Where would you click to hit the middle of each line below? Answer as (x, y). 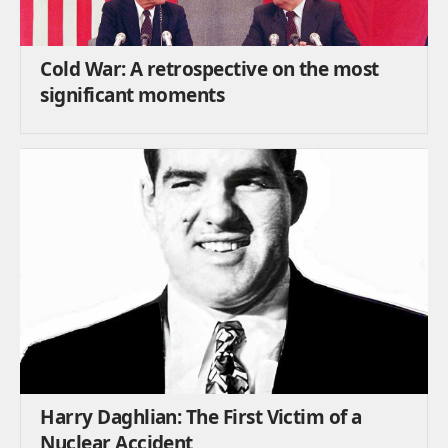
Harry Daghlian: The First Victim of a (201, 416)
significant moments (132, 95)
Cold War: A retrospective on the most (209, 69)
